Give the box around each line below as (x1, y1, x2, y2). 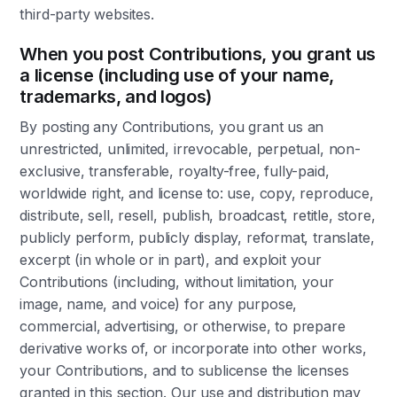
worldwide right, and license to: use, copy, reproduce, (19, 184, 374, 202)
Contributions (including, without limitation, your (19, 273, 334, 291)
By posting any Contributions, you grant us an (19, 118, 324, 136)
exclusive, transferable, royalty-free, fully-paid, (19, 162, 330, 180)
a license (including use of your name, (19, 65, 334, 86)
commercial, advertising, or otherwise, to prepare (19, 317, 346, 335)
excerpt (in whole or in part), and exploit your (19, 251, 322, 269)
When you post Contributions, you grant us (19, 43, 376, 65)
